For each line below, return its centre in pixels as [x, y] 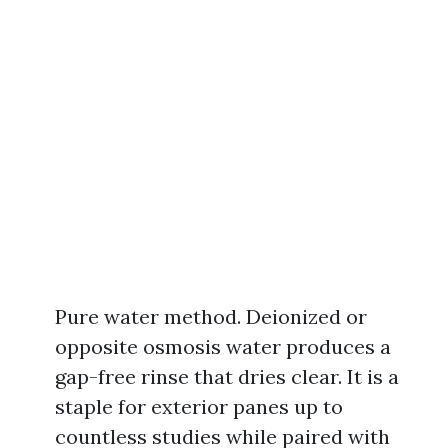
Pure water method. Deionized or [211, 316]
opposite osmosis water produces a [223, 346]
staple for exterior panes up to [199, 406]
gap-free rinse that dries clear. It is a [227, 376]
